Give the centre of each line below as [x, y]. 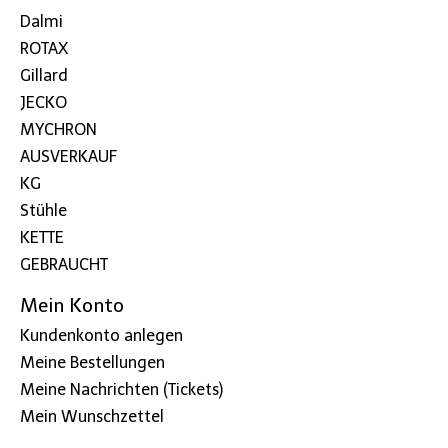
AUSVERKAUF [68, 156]
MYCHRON [58, 129]
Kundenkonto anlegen [101, 336]
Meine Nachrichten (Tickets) [121, 390]
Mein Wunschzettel [92, 417]
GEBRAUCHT [64, 264]
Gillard [44, 75]
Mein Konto [72, 305]
